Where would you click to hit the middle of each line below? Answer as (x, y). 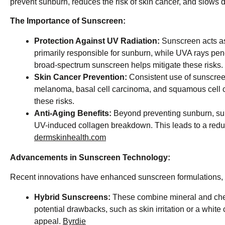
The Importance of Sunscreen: (68, 21)
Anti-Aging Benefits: (73, 114)
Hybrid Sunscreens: (72, 197)
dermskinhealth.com (70, 138)
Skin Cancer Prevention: (81, 77)
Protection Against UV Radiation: (97, 41)
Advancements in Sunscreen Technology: (90, 158)
